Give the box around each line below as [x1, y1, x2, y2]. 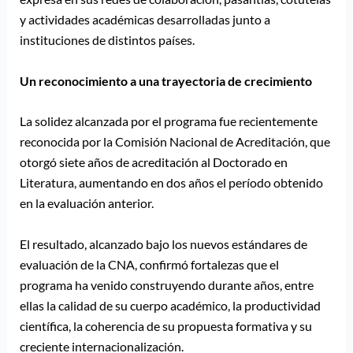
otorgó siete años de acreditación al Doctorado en [19, 154, 288, 170]
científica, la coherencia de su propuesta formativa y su [19, 318, 312, 334]
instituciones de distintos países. [19, 32, 195, 48]
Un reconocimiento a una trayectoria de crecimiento [19, 72, 312, 88]
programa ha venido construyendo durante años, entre [19, 277, 314, 293]
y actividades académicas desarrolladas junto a [19, 12, 270, 28]
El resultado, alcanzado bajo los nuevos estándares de [19, 236, 307, 252]
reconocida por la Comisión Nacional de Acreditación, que [19, 134, 330, 150]
